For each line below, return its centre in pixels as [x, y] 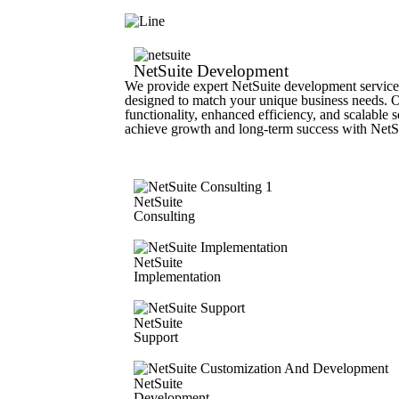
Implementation [177, 277]
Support [156, 337]
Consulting [164, 216]
